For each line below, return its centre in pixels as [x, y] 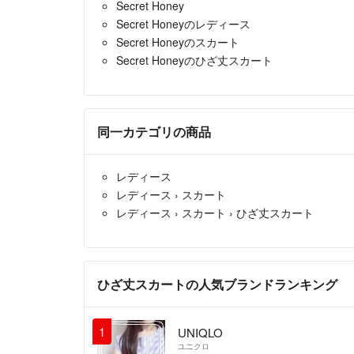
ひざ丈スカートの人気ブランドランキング [217, 284]
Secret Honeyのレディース [183, 23]
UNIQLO [200, 332]
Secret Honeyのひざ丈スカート [194, 60]
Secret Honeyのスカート [178, 41]
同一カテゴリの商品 [154, 131]
